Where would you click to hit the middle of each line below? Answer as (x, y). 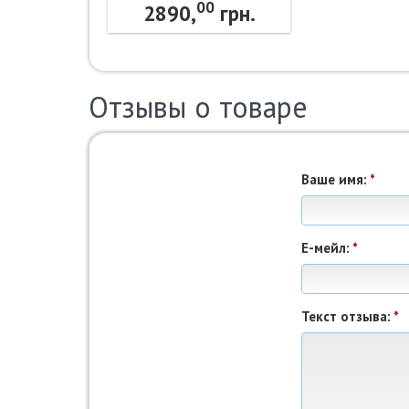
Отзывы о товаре (198, 107)
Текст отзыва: (348, 316)
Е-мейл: (327, 248)
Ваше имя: (336, 179)
